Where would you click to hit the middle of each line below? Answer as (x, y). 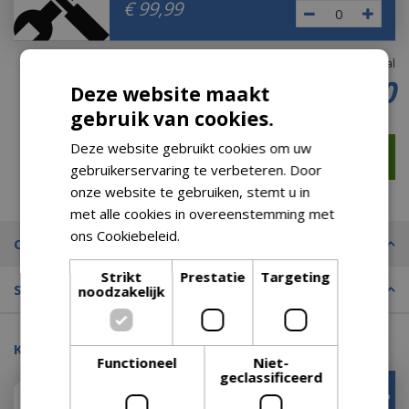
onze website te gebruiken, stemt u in (190, 192)
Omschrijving (58, 244)
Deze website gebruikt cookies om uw (191, 148)
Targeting (295, 277)
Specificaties (58, 289)
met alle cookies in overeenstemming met (203, 214)
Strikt (121, 277)
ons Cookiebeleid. (127, 236)
